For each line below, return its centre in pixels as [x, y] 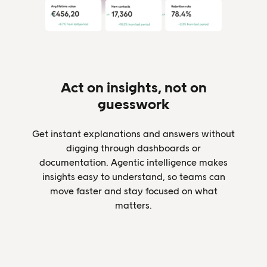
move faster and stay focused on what [133, 191]
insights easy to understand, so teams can [133, 176]
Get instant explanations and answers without [133, 133]
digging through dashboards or [133, 148]
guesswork [133, 104]
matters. [133, 205]
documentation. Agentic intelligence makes [133, 162]
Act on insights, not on [133, 87]
